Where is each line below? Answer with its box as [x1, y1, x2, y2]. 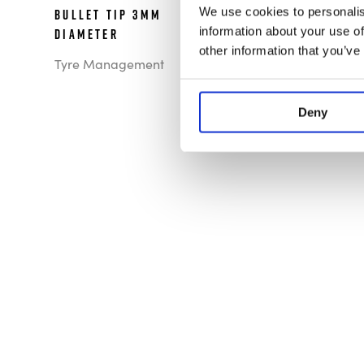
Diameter [54, 25, 119, 44]
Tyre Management [54, 54, 165, 73]
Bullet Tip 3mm [54, 6, 162, 24]
